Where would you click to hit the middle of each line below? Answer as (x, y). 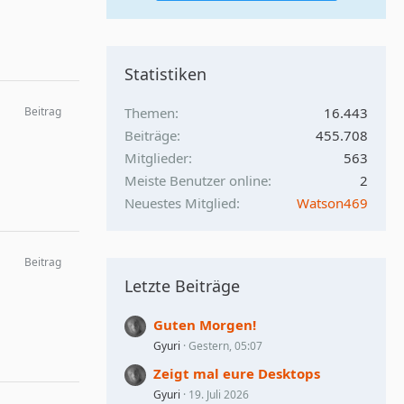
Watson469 (332, 203)
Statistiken (165, 74)
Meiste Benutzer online (196, 180)
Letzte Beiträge (182, 286)
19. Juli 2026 (219, 395)
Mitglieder (156, 158)
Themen (150, 113)
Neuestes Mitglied (180, 203)
